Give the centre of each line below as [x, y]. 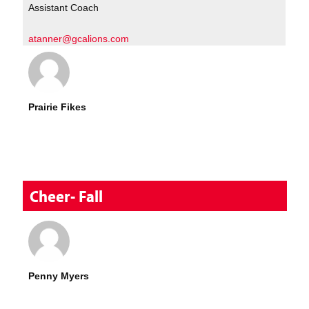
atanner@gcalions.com [79, 38]
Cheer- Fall [67, 196]
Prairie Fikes [58, 107]
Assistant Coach [64, 8]
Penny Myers [59, 276]
